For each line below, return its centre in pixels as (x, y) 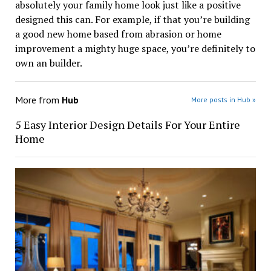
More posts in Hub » (224, 99)
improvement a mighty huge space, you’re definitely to (135, 48)
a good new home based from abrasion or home (118, 34)
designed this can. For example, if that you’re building (132, 19)
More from (38, 100)
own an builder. (48, 63)
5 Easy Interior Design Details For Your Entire (127, 124)
